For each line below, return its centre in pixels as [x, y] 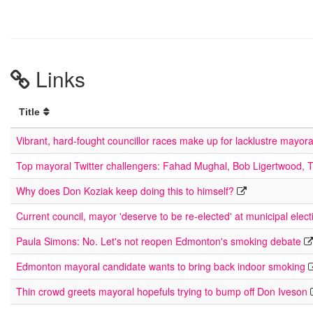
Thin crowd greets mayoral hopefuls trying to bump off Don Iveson [162, 291]
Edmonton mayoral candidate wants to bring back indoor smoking [161, 266]
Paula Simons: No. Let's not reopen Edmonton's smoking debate [159, 241]
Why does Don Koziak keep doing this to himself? [125, 191]
